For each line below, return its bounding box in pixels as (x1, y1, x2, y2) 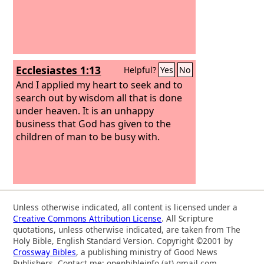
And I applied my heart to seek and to (16, 78, 183, 91)
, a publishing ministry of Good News (76, 246, 218, 258)
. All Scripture (161, 212, 214, 224)
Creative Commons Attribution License (13, 212, 162, 224)
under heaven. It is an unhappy (16, 104, 154, 117)
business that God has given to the (16, 117, 171, 130)
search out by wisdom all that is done (16, 91, 183, 104)
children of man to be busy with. (16, 130, 160, 143)
